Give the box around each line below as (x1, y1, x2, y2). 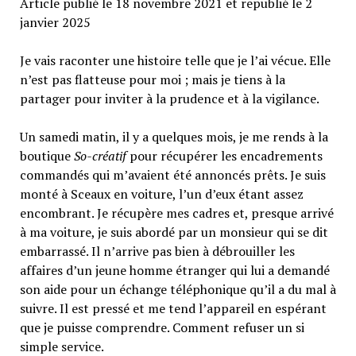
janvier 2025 (19, 13, 91, 31)
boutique (19, 146, 74, 164)
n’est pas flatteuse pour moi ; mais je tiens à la (19, 70, 285, 88)
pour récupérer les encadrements (126, 146, 323, 164)
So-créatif (73, 146, 126, 164)
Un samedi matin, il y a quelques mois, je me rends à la (19, 127, 328, 145)
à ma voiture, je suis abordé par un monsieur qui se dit (19, 222, 328, 241)
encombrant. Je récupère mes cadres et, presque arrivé (19, 203, 334, 222)
